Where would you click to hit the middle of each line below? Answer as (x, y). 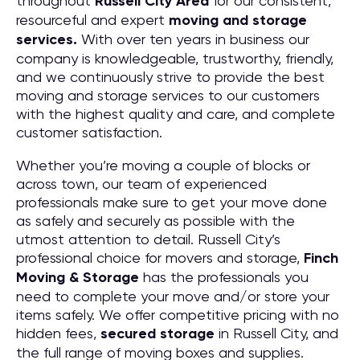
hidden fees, (58, 333)
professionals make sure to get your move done (172, 202)
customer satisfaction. (89, 132)
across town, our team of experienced (141, 184)
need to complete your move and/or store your (173, 296)
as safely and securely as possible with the (155, 221)
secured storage (157, 333)
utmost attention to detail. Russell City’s (148, 239)
